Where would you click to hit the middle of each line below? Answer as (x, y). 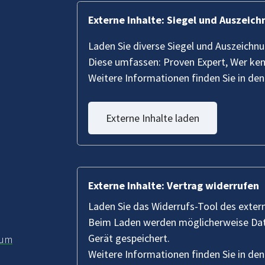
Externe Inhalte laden (152, 118)
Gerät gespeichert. (129, 238)
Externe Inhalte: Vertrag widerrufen (174, 186)
